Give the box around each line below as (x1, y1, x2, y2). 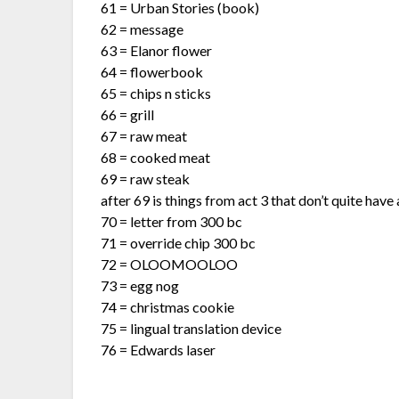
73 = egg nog (101, 276, 180, 294)
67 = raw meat (101, 126, 188, 144)
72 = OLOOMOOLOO (101, 255, 239, 273)
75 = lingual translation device (101, 319, 282, 337)
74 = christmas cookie (101, 297, 235, 315)
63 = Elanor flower (101, 41, 213, 59)
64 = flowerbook (101, 62, 204, 80)
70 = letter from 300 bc (101, 212, 243, 230)
